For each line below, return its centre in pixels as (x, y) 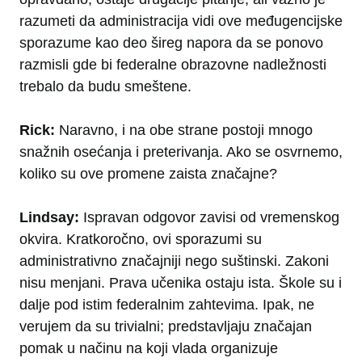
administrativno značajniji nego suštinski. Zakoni (174, 261)
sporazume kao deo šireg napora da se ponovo (171, 43)
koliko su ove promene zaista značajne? (148, 174)
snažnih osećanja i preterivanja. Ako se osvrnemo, (181, 152)
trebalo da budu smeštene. (105, 87)
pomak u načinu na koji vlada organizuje (149, 349)
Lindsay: (51, 218)
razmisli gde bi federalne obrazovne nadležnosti (173, 65)
